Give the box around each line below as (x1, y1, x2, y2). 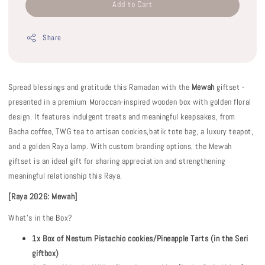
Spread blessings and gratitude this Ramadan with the (8, 81, 192, 92)
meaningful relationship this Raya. (8, 170, 122, 181)
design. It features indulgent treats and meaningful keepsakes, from (8, 111, 235, 122)
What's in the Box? (8, 212, 73, 223)
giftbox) (32, 248, 59, 259)
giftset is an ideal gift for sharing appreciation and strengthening (8, 155, 225, 166)
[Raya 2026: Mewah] (8, 191, 80, 202)
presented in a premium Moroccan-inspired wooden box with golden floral (8, 96, 251, 107)
